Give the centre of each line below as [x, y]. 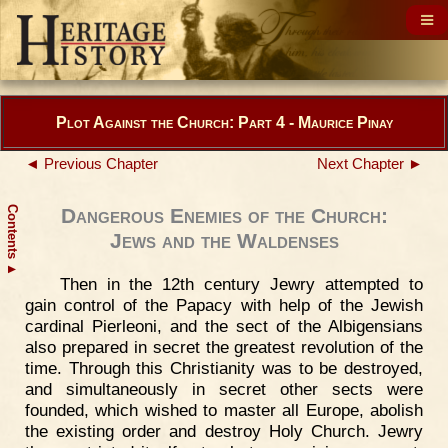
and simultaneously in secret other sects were [224, 389]
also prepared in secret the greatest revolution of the [224, 347]
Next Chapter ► [370, 164]
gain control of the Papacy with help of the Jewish [224, 305]
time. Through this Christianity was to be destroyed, [224, 368]
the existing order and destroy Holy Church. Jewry [224, 431]
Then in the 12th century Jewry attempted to [241, 284]
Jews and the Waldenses [224, 241]
